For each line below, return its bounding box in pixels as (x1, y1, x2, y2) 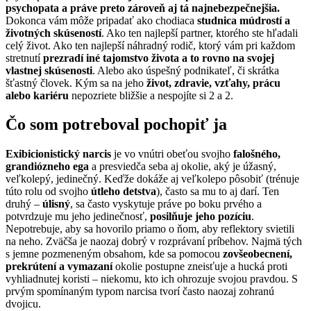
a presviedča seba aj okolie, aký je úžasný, (89, 160, 276, 173)
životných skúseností (6, 26, 101, 39)
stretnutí (6, 51, 43, 64)
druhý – (6, 198, 42, 210)
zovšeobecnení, (223, 248, 292, 260)
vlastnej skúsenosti (6, 64, 92, 76)
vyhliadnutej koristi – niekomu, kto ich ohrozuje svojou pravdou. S (6, 273, 298, 285)
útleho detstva (91, 185, 156, 198)
